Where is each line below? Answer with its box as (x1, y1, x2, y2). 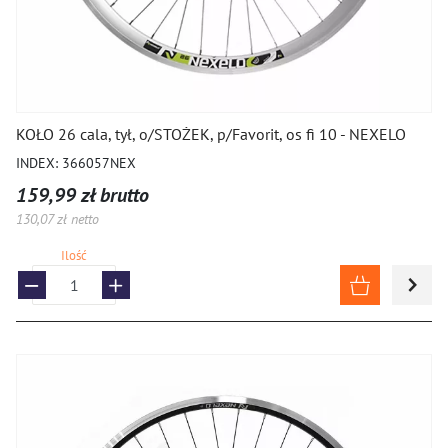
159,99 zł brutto (16, 182, 149, 208)
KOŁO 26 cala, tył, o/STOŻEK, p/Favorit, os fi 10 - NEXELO (16, 124, 406, 144)
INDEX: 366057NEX (16, 154, 136, 172)
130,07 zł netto (16, 210, 99, 228)
